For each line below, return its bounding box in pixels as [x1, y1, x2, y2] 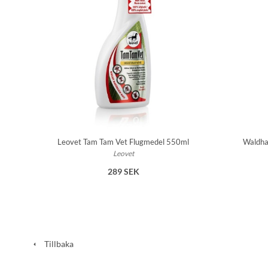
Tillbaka [39, 239, 74, 249]
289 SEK [107, 166, 139, 177]
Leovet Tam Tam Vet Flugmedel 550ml [57, 137, 190, 147]
